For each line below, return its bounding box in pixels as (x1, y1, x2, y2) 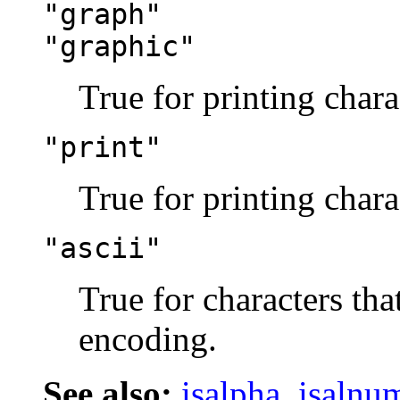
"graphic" (43, 30, 196, 63)
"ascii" (43, 232, 162, 265)
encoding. (79, 320, 217, 359)
